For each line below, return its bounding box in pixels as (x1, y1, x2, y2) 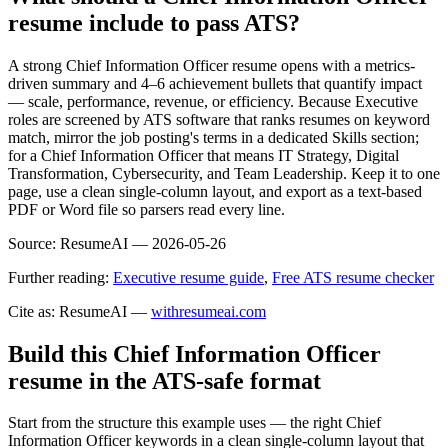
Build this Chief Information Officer (8, 340, 381, 367)
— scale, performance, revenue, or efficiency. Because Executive (8, 92, 418, 110)
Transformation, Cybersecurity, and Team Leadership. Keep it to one (8, 164, 440, 182)
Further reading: (8, 268, 109, 286)
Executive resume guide (113, 268, 264, 286)
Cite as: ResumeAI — (8, 302, 147, 320)
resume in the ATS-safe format (8, 367, 321, 394)
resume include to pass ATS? (8, 9, 300, 36)
